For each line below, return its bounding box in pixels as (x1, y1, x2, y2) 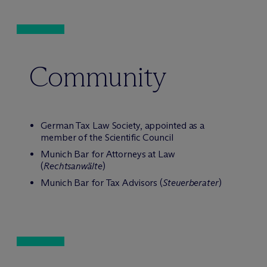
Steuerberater (163, 177, 219, 188)
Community (29, 59, 167, 94)
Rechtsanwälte (43, 160, 103, 172)
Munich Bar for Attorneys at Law (41, 148, 175, 160)
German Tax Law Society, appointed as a (41, 120, 205, 131)
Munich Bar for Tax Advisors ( (41, 177, 163, 188)
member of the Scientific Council (41, 132, 173, 143)
